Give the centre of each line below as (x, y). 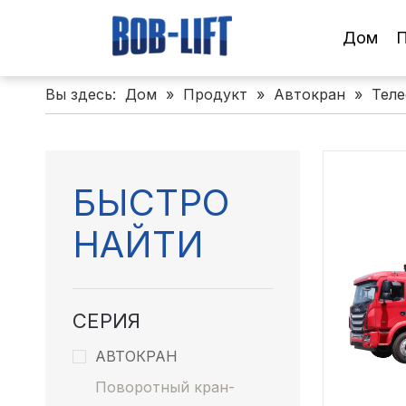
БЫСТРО (151, 203)
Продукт (215, 94)
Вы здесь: (81, 94)
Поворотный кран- (165, 387)
